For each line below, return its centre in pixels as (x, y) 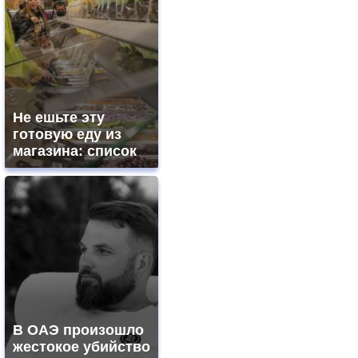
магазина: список (75, 151)
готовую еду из (67, 135)
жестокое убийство (82, 347)
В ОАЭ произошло (78, 330)
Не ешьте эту (59, 118)
